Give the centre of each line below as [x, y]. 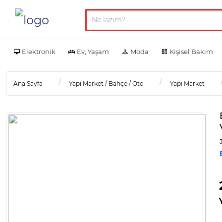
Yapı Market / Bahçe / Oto [106, 83]
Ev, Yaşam [93, 51]
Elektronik [39, 51]
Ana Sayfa [28, 83]
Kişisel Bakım [192, 51]
